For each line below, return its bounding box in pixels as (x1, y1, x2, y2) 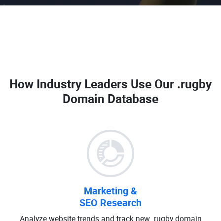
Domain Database (63, 90, 158, 107)
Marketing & (84, 184, 137, 197)
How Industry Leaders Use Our (9, 75, 177, 92)
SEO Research (79, 196, 142, 209)
